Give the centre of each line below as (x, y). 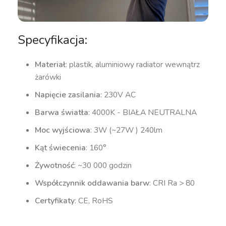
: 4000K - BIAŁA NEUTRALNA (143, 112)
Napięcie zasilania (68, 95)
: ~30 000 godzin (103, 165)
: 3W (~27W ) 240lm (127, 130)
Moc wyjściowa (63, 130)
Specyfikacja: (53, 40)
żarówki (48, 77)
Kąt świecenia (61, 148)
